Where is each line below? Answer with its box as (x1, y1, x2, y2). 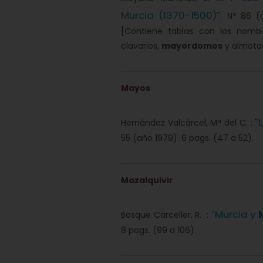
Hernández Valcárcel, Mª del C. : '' (121, 117, 259, 129)
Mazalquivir (121, 174, 173, 186)
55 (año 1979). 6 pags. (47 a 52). (121, 132, 254, 144)
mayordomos (161, 40, 222, 52)
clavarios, (121, 40, 161, 52)
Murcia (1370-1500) (121, 8, 217, 22)
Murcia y (214, 207, 258, 221)
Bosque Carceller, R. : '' (121, 209, 215, 221)
